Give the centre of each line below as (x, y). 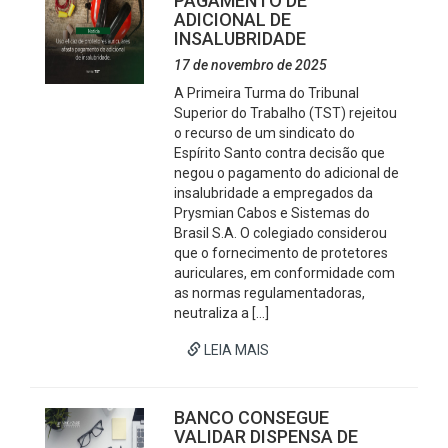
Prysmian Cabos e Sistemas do (272, 213)
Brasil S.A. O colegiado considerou (281, 233)
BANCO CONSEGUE (252, 417)
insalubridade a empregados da (274, 193)
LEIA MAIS (235, 350)
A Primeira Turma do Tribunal (267, 93)
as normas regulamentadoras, (270, 293)
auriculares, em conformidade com (285, 273)
